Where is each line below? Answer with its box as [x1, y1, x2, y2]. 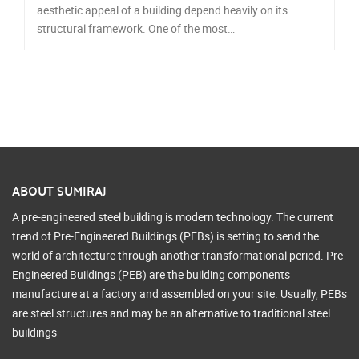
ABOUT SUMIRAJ [12, 179, 107, 203]
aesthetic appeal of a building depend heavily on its [37, 2, 288, 18]
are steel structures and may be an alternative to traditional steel [12, 305, 330, 321]
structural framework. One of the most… [37, 21, 235, 37]
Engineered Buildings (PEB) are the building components [12, 267, 290, 283]
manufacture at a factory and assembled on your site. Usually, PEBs [12, 286, 347, 302]
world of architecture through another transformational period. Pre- [12, 248, 346, 264]
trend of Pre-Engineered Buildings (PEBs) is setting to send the [12, 228, 319, 244]
